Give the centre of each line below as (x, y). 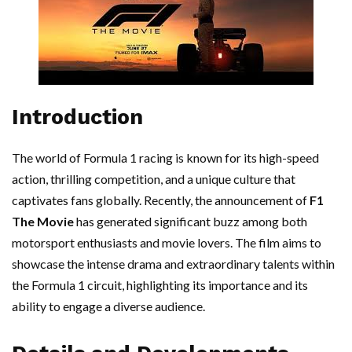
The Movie (43, 221)
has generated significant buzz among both (191, 221)
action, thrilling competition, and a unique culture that (154, 179)
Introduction (77, 117)
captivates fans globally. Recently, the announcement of (161, 200)
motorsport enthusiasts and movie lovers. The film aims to (167, 242)
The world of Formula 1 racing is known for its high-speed (165, 158)
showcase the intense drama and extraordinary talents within (173, 264)
